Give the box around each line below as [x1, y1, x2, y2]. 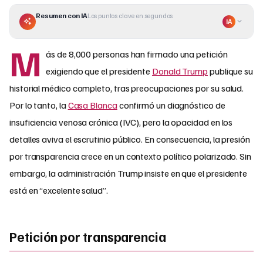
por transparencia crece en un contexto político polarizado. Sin [9, 150, 251, 163]
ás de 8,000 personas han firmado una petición [46, 48, 228, 60]
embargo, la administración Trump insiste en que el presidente [9, 167, 248, 180]
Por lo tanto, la [9, 99, 68, 112]
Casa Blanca [68, 99, 117, 112]
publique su [208, 65, 254, 77]
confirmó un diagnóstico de [117, 99, 225, 112]
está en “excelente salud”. [9, 184, 108, 197]
